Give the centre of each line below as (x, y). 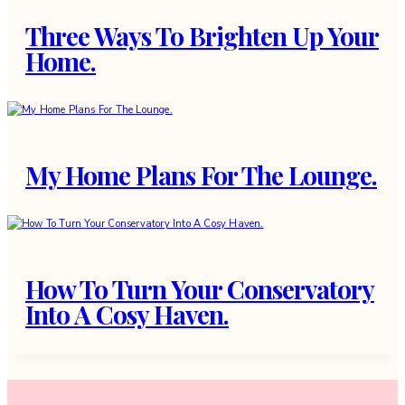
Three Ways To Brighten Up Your (202, 36)
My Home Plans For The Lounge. (201, 175)
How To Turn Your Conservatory (200, 289)
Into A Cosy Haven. (127, 315)
